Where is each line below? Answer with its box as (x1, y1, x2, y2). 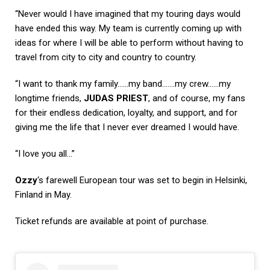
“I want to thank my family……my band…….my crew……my (15, 78, 231, 89)
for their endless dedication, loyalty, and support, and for (15, 107, 237, 118)
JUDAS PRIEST (84, 92, 148, 104)
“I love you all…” (15, 148, 75, 159)
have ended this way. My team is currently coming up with (15, 22, 242, 34)
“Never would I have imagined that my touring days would (15, 8, 240, 19)
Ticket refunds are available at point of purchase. (15, 215, 209, 227)
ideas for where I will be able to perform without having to (15, 37, 243, 48)
